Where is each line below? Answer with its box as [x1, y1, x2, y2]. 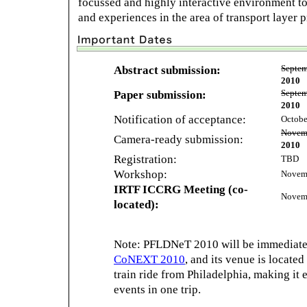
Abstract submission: [114, 63, 221, 77]
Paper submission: [114, 88, 206, 102]
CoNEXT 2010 [114, 251, 185, 266]
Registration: [114, 152, 177, 167]
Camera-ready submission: [114, 132, 243, 147]
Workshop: [114, 167, 167, 182]
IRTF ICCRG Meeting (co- [114, 182, 248, 197]
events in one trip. [114, 282, 201, 296]
